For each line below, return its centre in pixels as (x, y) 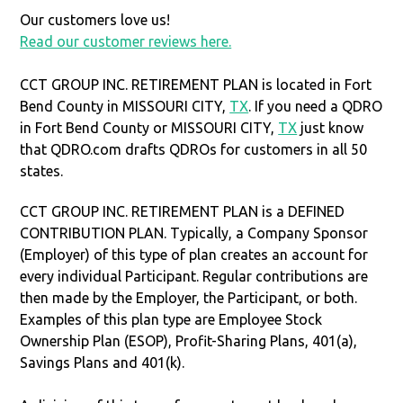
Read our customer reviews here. (126, 41)
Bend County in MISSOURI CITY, (125, 106)
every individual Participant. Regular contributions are (194, 276)
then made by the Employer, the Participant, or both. (189, 297)
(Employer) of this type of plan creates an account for (194, 254)
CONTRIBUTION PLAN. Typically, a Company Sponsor (194, 233)
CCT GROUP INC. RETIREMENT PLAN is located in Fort (196, 84)
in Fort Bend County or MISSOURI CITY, (149, 127)
